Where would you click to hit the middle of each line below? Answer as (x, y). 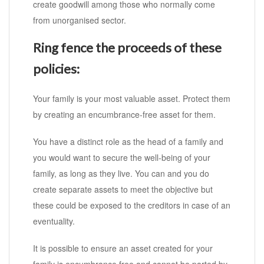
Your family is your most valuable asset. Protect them (132, 99)
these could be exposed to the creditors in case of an (132, 205)
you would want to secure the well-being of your (122, 158)
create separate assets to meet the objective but (123, 189)
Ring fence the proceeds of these (127, 48)
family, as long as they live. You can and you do (121, 174)
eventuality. (54, 221)
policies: (56, 69)
